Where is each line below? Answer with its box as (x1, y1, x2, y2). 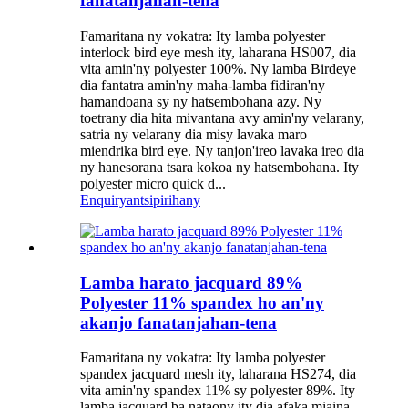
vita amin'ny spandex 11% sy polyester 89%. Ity (80, 382, 355, 399)
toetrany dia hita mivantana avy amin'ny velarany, (80, 109, 364, 126)
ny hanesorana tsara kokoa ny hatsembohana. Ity (80, 158, 359, 175)
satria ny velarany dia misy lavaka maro (80, 126, 307, 142)
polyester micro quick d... (80, 175, 226, 191)
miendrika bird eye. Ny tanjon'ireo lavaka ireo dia (80, 142, 364, 158)
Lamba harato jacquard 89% (80, 272, 302, 292)
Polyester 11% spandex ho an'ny (80, 292, 324, 312)
